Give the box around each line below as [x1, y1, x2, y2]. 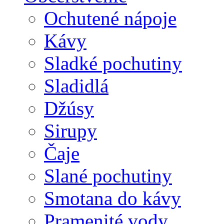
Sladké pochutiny [44, 52, 182, 74]
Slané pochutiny [44, 164, 172, 186]
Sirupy [44, 119, 97, 141]
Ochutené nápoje [44, 7, 176, 29]
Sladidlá [44, 74, 108, 96]
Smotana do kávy [44, 187, 181, 209]
